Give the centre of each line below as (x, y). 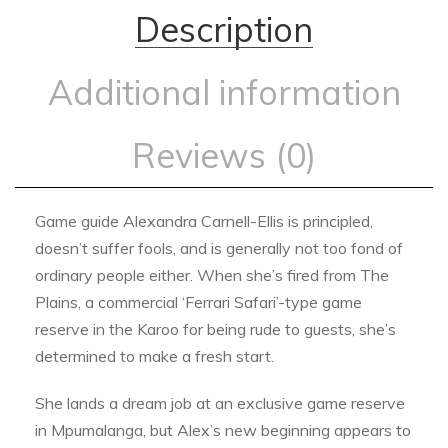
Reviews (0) (224, 156)
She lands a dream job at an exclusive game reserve (220, 403)
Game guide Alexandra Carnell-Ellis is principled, (204, 221)
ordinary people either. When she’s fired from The (212, 275)
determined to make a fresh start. (154, 356)
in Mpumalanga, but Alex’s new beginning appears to (223, 430)
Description (224, 30)
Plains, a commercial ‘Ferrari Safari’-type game (198, 302)
